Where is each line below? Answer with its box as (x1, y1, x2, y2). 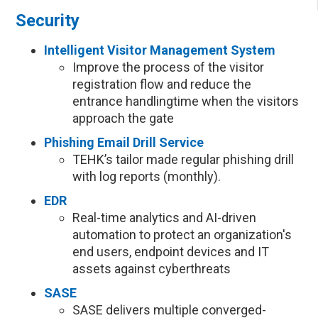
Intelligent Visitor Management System (44, 43, 276, 57)
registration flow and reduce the (72, 77, 252, 92)
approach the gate (72, 111, 175, 126)
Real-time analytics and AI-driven (72, 210, 257, 225)
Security (16, 11, 80, 31)
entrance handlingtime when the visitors (72, 94, 300, 109)
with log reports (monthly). (72, 169, 221, 184)
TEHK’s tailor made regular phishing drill (72, 152, 295, 167)
